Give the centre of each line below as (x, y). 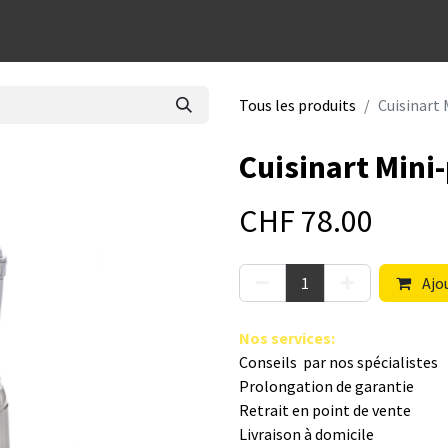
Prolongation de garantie (328, 386)
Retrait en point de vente (325, 410)
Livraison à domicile (306, 434)
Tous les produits (297, 105)
